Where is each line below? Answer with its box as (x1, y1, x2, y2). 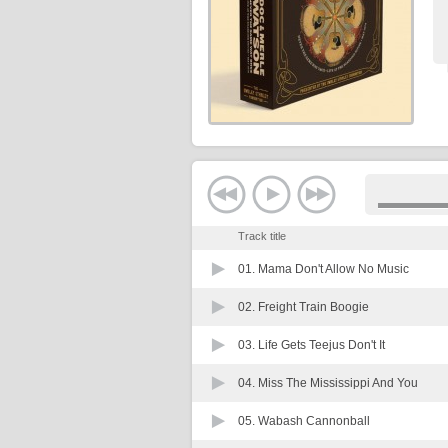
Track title (238, 230, 286, 242)
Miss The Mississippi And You (258, 376, 418, 390)
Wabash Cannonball (258, 414, 370, 428)
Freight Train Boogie (258, 300, 369, 314)
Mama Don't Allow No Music (258, 262, 409, 276)
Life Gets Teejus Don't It (258, 338, 385, 352)
